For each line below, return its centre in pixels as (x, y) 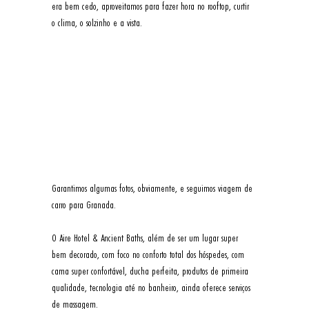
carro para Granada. (85, 204)
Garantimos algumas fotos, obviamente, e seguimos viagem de (153, 188)
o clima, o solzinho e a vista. (98, 22)
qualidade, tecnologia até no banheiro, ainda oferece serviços (152, 287)
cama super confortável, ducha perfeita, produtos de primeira (151, 270)
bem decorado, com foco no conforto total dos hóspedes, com (149, 254)
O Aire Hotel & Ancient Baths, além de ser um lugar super (146, 237)
